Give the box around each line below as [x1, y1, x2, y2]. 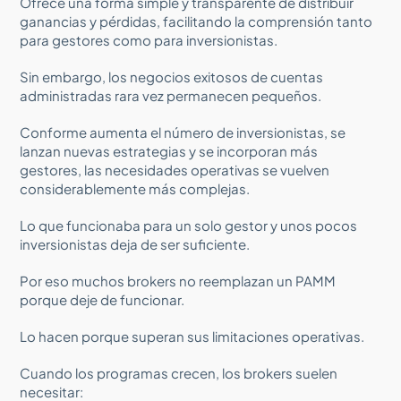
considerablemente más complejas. [20, 179, 251, 197]
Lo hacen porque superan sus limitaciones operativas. [20, 327, 365, 345]
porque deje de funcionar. [20, 290, 185, 308]
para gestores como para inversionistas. [20, 30, 278, 48]
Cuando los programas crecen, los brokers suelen [20, 363, 338, 381]
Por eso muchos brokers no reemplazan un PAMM [20, 271, 337, 289]
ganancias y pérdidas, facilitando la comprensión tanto [20, 12, 373, 30]
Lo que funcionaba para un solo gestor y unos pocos [20, 216, 358, 234]
